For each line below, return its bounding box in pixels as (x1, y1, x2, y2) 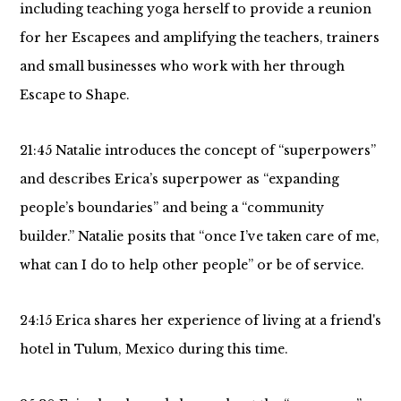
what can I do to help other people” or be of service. (19, 257, 364, 273)
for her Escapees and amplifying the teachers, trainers (19, 30, 380, 46)
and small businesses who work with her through (19, 58, 345, 74)
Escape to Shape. (19, 87, 133, 103)
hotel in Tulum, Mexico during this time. (19, 341, 288, 357)
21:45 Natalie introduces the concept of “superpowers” (19, 142, 376, 158)
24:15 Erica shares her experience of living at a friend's (19, 312, 381, 328)
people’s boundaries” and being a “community (19, 200, 324, 216)
